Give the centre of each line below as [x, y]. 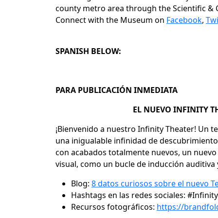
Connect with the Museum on [110, 20]
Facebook [184, 20]
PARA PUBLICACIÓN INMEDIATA [118, 90]
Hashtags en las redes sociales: [128, 195]
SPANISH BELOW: [88, 51]
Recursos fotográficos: [113, 207]
